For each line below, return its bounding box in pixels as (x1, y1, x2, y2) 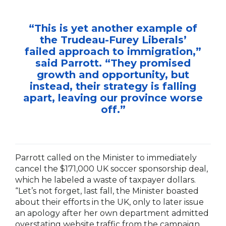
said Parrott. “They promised (35, 57, 191, 69)
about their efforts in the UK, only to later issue (15, 197, 204, 207)
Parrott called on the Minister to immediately (15, 153, 197, 162)
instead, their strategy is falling (30, 80, 196, 92)
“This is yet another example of (29, 22, 197, 34)
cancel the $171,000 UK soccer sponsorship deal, (15, 164, 208, 174)
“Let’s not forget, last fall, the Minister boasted (15, 186, 199, 196)
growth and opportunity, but (37, 69, 189, 81)
